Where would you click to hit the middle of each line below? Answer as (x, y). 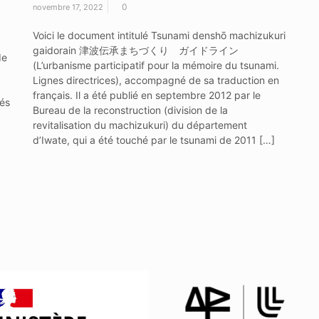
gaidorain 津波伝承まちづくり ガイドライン (135, 51)
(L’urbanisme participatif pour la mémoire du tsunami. (156, 66)
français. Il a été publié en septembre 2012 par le (146, 95)
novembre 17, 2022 (68, 7)
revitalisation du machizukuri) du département (140, 125)
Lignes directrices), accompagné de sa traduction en (156, 80)
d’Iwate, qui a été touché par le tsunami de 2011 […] (153, 140)
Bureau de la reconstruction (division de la (130, 110)
